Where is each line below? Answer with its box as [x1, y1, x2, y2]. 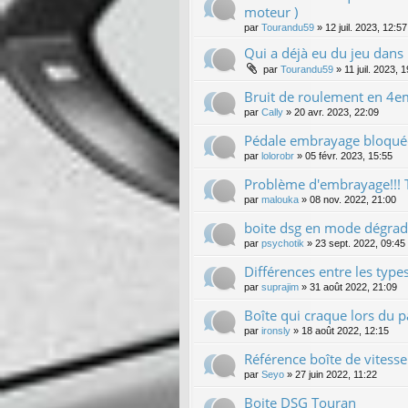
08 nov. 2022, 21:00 [310, 193, 396, 205]
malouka [261, 193, 299, 205]
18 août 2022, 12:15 [301, 324, 389, 336]
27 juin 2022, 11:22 [295, 368, 377, 380]
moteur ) [244, 2, 298, 21]
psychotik [261, 237, 304, 249]
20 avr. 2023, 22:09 [294, 106, 379, 117]
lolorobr [261, 149, 294, 161]
